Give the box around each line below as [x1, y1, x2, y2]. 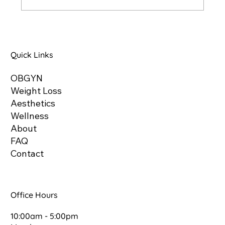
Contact [11, 147, 44, 159]
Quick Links [11, 49, 54, 60]
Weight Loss [11, 84, 62, 96]
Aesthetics [11, 97, 56, 109]
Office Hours [11, 189, 58, 200]
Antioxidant [38, 16, 85, 26]
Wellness [11, 109, 49, 122]
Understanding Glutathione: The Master [38, 7, 197, 17]
